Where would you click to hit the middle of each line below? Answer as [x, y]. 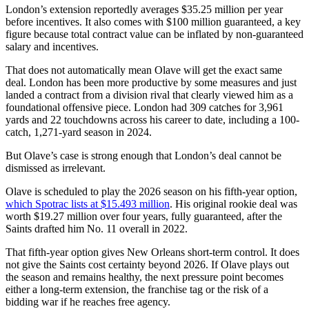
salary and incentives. [52, 47]
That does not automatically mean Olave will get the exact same [144, 70]
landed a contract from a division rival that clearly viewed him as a [149, 95]
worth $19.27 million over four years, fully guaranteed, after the [144, 217]
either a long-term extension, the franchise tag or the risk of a [137, 290]
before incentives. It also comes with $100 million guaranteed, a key [153, 22]
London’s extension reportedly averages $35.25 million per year [144, 10]
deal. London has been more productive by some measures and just [151, 83]
